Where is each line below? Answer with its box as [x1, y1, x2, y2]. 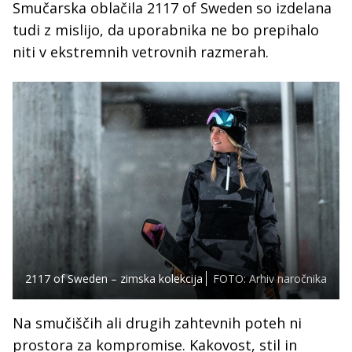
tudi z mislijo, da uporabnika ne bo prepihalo [13, 20, 319, 40]
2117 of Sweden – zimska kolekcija [25, 271, 203, 287]
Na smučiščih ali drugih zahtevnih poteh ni [13, 313, 302, 333]
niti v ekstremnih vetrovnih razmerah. [13, 42, 273, 62]
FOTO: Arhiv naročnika [213, 271, 327, 287]
